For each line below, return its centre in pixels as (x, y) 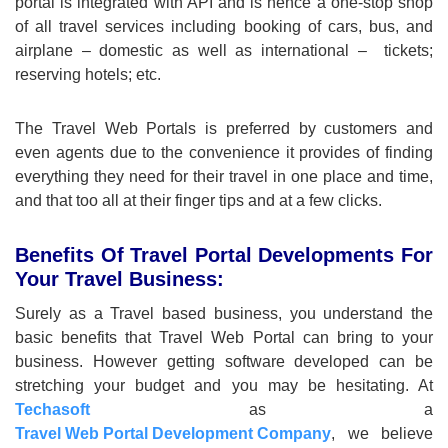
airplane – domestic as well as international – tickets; (224, 51)
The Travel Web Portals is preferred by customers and (224, 129)
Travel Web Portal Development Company (173, 434)
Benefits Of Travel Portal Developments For (224, 255)
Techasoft (52, 410)
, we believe (382, 434)
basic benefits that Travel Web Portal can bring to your (224, 338)
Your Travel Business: (119, 279)
